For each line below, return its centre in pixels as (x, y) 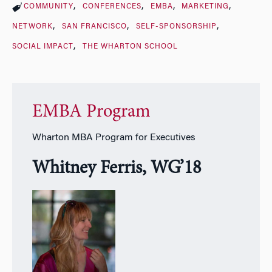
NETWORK (32, 27)
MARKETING (206, 7)
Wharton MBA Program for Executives (114, 138)
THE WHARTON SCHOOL (130, 47)
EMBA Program (91, 112)
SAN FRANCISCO (94, 27)
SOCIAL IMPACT (43, 47)
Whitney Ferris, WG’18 (116, 168)
